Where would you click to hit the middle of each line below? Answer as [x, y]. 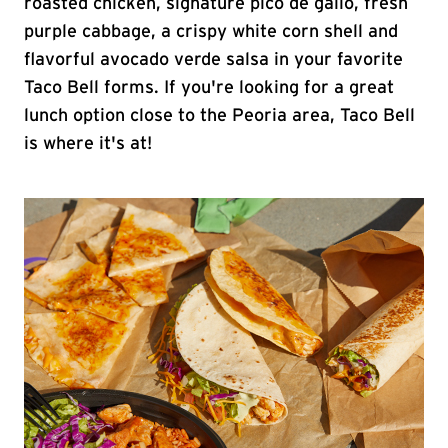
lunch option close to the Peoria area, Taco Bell [219, 116]
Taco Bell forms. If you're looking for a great [209, 88]
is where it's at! [88, 144]
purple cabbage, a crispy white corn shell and [211, 32]
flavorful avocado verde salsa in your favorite [213, 60]
